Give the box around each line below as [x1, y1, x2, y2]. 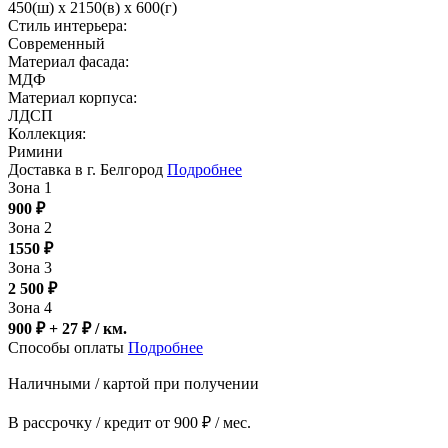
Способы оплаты [8, 339, 128, 357]
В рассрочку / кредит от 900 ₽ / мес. [8, 414, 251, 432]
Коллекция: [8, 125, 86, 143]
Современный [8, 35, 105, 53]
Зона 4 [8, 299, 52, 317]
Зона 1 [8, 179, 52, 197]
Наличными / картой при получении [8, 375, 259, 393]
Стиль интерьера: [8, 17, 127, 35]
